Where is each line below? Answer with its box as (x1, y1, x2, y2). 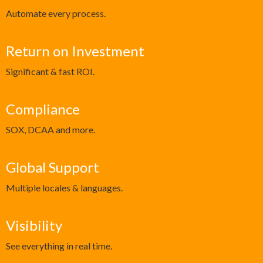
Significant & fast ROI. (6, 66, 95, 77)
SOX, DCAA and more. (6, 124, 95, 136)
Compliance (6, 100, 80, 118)
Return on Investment (6, 42, 144, 60)
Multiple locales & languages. (6, 182, 123, 194)
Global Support (6, 159, 99, 176)
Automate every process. (6, 8, 106, 19)
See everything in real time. (6, 240, 112, 252)
